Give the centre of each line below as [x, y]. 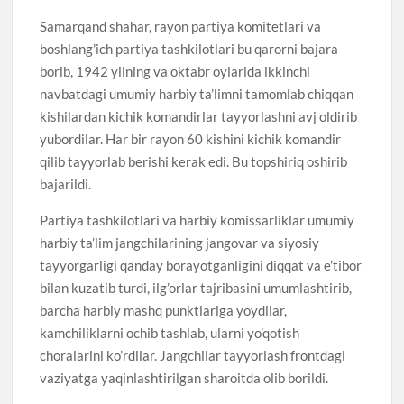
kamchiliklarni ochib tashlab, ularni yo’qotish [170, 332]
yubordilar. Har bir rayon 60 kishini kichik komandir [191, 138]
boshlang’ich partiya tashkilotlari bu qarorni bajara [189, 48]
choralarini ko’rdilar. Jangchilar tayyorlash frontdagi [193, 355]
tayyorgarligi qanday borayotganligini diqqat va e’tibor [201, 265]
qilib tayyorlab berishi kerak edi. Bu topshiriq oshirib [194, 161]
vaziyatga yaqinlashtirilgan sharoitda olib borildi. [184, 377]
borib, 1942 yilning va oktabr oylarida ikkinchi [175, 71]
